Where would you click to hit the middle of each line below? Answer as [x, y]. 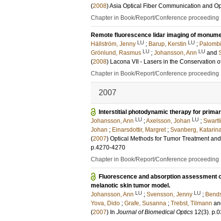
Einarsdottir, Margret [139, 130]
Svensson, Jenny [169, 194]
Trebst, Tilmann [191, 203]
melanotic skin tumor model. [130, 185]
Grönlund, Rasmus [116, 53]
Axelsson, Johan [168, 121]
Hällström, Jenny [113, 44]
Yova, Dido [105, 203]
